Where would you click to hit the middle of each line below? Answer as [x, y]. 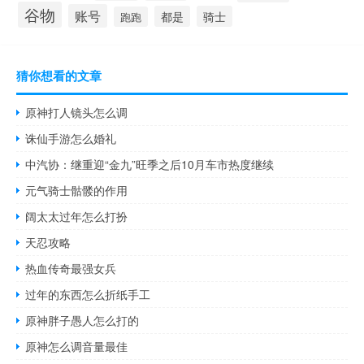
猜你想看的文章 [59, 76]
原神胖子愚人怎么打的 [82, 321]
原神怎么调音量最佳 [77, 347]
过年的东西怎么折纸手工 [88, 295]
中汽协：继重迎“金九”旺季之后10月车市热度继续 [150, 165]
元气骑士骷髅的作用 [77, 191]
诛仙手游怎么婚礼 [71, 139]
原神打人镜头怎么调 [77, 113]
